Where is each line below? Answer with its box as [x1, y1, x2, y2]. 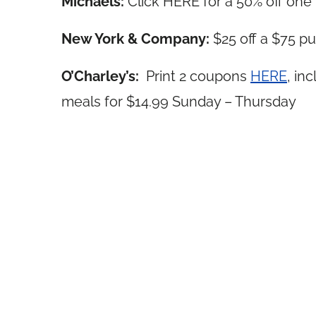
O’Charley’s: [61, 68, 142, 85]
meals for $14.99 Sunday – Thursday [61, 93, 296, 110]
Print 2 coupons [142, 68, 250, 85]
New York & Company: [61, 30, 213, 47]
